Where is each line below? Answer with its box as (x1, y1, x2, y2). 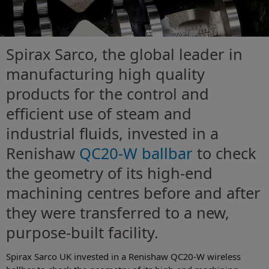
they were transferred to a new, (6, 202, 229, 223)
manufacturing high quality (6, 64, 205, 85)
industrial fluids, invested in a (6, 123, 219, 144)
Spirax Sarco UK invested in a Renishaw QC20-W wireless (6, 250, 241, 263)
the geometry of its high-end (6, 163, 213, 184)
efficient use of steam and (6, 103, 192, 124)
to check (193, 143, 256, 164)
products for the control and (6, 83, 209, 104)
